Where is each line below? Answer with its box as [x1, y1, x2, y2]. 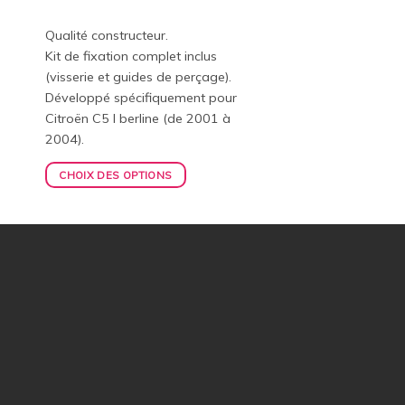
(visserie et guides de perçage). [44, 68, 231, 85]
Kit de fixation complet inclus [44, 47, 217, 64]
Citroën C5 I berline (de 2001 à [44, 109, 231, 127]
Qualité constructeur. [44, 26, 168, 43]
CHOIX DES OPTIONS [59, 167, 173, 182]
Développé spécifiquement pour [44, 89, 237, 106]
